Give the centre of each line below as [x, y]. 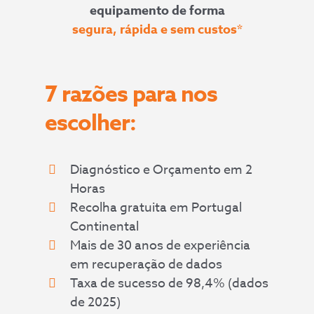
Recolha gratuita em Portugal [156, 208]
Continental [105, 227]
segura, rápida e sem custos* [157, 30]
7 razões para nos [131, 95]
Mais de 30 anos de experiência [161, 246]
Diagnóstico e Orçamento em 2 [162, 170]
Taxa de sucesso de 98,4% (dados [170, 284]
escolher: [90, 124]
